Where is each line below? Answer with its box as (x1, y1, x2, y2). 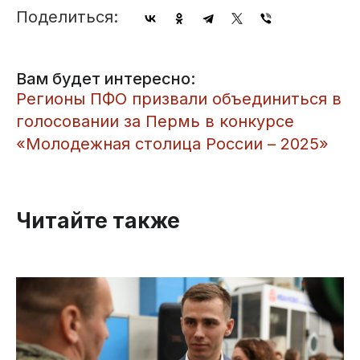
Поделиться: (16, 6, 118, 27)
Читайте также (16, 207, 180, 233)
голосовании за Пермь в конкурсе (16, 111, 294, 131)
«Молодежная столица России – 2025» (16, 133, 329, 153)
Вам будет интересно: (16, 68, 195, 88)
